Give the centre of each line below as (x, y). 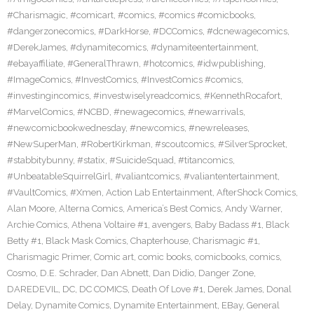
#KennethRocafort (242, 96)
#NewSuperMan (42, 144)
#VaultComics (36, 192)
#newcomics (157, 128)
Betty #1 (24, 241)
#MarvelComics (40, 112)
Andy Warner (253, 209)
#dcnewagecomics (247, 31)
